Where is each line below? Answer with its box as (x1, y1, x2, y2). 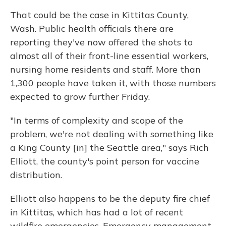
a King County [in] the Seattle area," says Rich (10, 141, 209, 153)
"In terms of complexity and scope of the (10, 114, 183, 126)
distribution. (10, 168, 62, 181)
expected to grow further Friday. (10, 90, 150, 102)
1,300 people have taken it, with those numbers (10, 77, 216, 89)
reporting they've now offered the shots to (10, 36, 193, 48)
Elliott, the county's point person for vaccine (10, 155, 199, 167)
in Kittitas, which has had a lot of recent (10, 206, 183, 218)
